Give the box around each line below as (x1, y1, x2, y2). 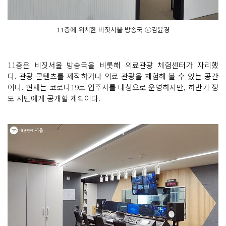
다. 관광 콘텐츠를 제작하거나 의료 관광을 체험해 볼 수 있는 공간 (8, 71, 218, 82)
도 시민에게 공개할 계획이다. (8, 93, 100, 104)
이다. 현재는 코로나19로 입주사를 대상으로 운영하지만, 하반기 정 (8, 82, 218, 93)
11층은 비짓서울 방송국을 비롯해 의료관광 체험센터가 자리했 (8, 60, 218, 71)
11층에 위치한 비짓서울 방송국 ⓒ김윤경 (56, 25, 169, 35)
